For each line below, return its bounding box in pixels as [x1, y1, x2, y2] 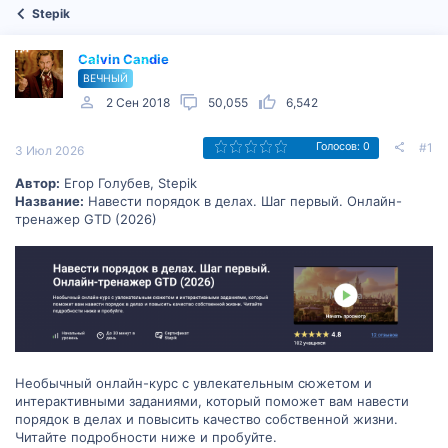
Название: [15, 192, 84, 209]
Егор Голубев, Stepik [60, 174, 197, 191]
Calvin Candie [78, 50, 169, 67]
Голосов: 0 [316, 140, 370, 154]
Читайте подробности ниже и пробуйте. [15, 428, 277, 445]
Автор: [15, 174, 60, 191]
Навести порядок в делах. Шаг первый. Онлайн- [84, 192, 402, 209]
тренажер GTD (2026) [15, 210, 157, 227]
